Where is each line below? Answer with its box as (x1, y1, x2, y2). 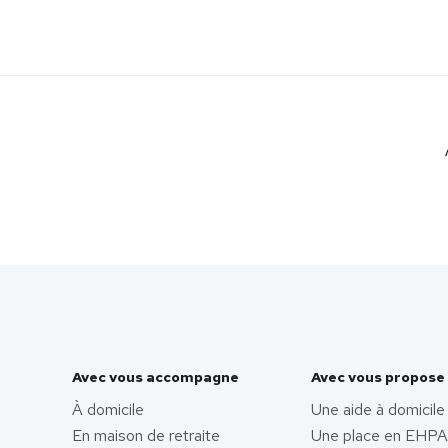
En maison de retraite (72, 425, 220, 446)
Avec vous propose (310, 368, 445, 386)
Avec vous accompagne (72, 368, 239, 386)
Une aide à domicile (310, 399, 445, 420)
